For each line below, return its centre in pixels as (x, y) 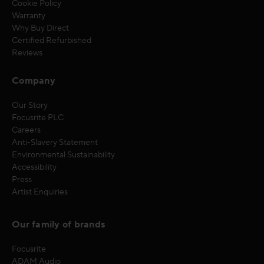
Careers (26, 130)
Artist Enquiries (40, 192)
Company (34, 80)
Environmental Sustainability (63, 155)
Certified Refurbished (52, 40)
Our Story (30, 105)
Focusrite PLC (38, 118)
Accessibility (34, 167)
